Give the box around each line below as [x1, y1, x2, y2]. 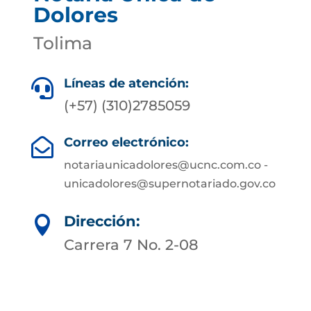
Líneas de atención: [64, 76, 189, 91]
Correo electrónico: [63, 135, 189, 150]
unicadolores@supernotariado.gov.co [63, 177, 276, 190]
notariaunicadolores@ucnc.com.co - [63, 158, 268, 171]
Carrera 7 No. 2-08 [64, 236, 199, 253]
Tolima [33, 33, 92, 53]
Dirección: [64, 212, 140, 230]
